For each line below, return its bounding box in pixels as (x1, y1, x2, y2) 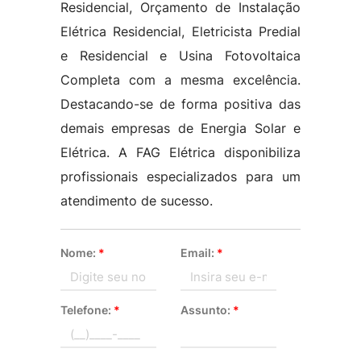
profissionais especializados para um (60, 168, 301, 185)
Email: (180, 246, 217, 259)
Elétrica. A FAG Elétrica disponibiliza (60, 144, 301, 160)
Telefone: (60, 303, 114, 317)
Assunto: (180, 303, 233, 317)
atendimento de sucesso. (60, 193, 213, 209)
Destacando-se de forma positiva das (60, 96, 301, 112)
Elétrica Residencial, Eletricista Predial (60, 23, 301, 39)
